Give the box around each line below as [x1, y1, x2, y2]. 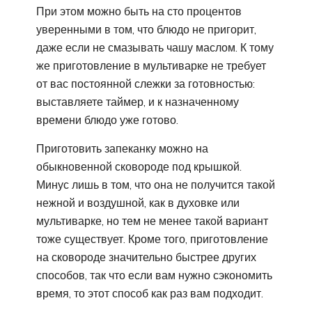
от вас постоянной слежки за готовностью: [36, 76, 255, 91]
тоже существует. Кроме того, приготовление [36, 231, 268, 246]
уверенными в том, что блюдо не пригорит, [36, 22, 256, 36]
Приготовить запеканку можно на [36, 141, 208, 155]
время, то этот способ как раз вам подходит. [36, 286, 263, 300]
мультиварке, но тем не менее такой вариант [36, 213, 268, 228]
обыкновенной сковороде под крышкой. [36, 159, 242, 173]
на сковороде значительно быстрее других [36, 249, 256, 264]
